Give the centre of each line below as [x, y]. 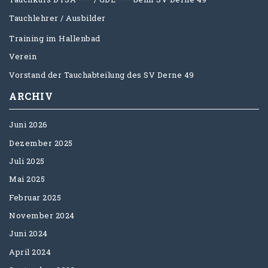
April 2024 [30, 252]
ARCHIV [31, 96]
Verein [23, 57]
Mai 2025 [27, 179]
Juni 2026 [28, 125]
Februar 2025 [35, 197]
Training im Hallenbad [55, 39]
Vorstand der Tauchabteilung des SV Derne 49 [102, 74]
